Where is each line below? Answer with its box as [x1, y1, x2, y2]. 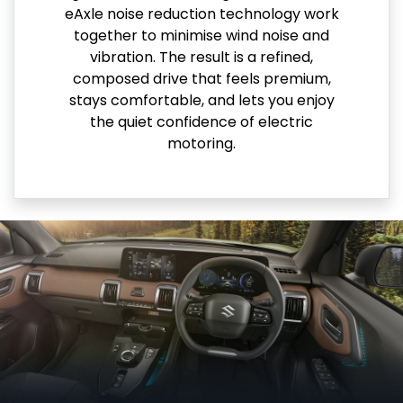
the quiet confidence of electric [90, 111, 313, 132]
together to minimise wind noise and [74, 24, 329, 46]
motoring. [167, 132, 236, 154]
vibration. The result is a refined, [90, 46, 313, 67]
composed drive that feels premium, [72, 67, 331, 89]
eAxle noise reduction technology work [64, 3, 339, 24]
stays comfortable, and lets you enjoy [68, 89, 335, 111]
